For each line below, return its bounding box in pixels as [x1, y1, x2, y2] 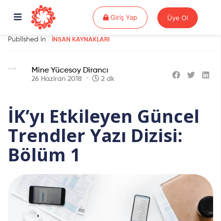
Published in [8, 36, 52, 43]
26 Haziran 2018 [32, 75, 82, 82]
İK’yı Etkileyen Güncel [8, 104, 199, 128]
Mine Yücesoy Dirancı [32, 67, 109, 74]
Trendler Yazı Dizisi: [8, 123, 183, 147]
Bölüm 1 [8, 143, 80, 167]
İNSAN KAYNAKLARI [52, 37, 110, 43]
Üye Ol [167, 13, 188, 22]
